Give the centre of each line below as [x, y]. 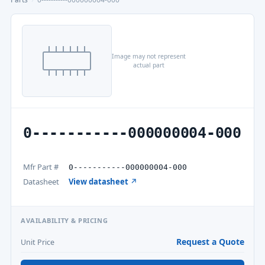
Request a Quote [210, 242]
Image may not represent [149, 56]
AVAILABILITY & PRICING [64, 220]
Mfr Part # [41, 167]
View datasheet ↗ [103, 182]
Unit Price [38, 242]
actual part [149, 65]
